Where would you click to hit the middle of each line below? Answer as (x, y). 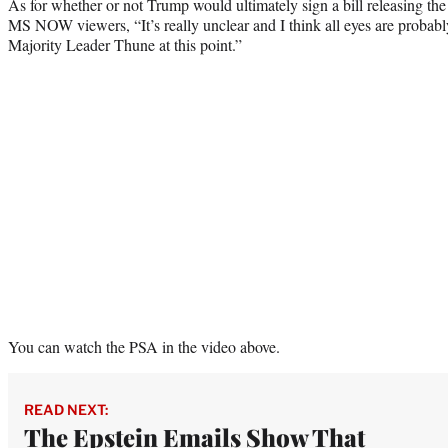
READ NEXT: (66, 410)
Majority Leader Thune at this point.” (125, 45)
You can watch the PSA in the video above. (144, 347)
